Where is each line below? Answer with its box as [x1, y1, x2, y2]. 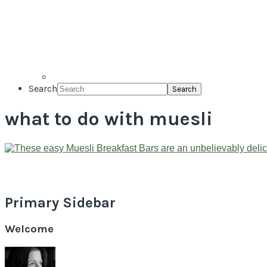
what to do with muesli [5, 108, 213, 131]
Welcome [5, 222, 54, 236]
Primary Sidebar [5, 194, 116, 211]
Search [29, 82, 57, 94]
